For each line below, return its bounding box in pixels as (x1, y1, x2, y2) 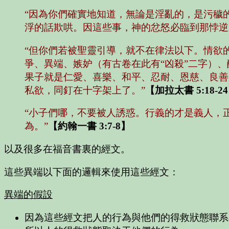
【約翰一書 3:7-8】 (48, 121, 130, 132)
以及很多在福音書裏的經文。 (4, 144, 130, 155)
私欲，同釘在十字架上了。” (25, 84, 145, 96)
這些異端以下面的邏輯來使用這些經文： (4, 166, 179, 177)
